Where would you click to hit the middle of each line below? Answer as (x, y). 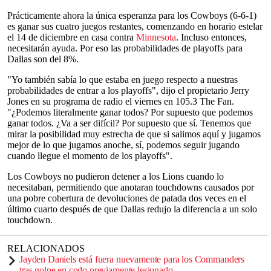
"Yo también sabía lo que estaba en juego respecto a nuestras (122, 80)
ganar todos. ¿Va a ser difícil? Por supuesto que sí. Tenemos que (129, 123)
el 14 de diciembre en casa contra (72, 37)
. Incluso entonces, (211, 37)
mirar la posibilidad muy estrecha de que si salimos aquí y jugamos (134, 134)
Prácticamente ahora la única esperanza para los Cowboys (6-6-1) (132, 15)
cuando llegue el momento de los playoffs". (90, 156)
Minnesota (156, 37)
